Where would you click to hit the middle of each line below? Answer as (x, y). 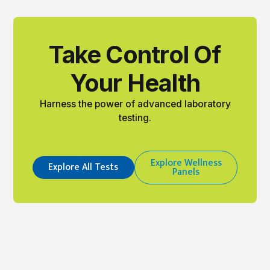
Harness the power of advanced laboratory (135, 104)
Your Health (135, 83)
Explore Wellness (186, 162)
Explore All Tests (83, 167)
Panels (186, 171)
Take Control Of (135, 54)
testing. (135, 118)
